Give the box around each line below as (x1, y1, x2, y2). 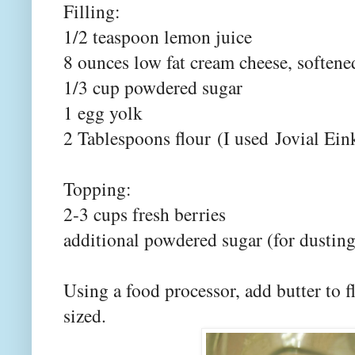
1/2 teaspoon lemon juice (63, 23, 252, 49)
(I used (217, 124, 275, 151)
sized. (63, 302, 113, 328)
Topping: (63, 175, 132, 201)
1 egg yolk (63, 99, 143, 125)
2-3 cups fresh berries (63, 200, 226, 227)
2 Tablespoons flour (63, 124, 217, 151)
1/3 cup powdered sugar (63, 74, 249, 100)
